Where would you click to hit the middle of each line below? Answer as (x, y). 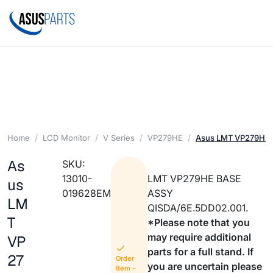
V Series (119, 137)
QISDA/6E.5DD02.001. (198, 208)
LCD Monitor (66, 137)
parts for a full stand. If (201, 252)
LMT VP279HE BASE (195, 179)
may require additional (200, 237)
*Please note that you (199, 223)
